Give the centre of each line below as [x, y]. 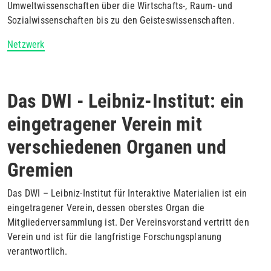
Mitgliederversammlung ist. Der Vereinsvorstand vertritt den [128, 222]
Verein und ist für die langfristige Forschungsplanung [115, 237]
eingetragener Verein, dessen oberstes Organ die [106, 207]
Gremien [41, 170]
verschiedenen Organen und [117, 147]
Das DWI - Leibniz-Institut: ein [126, 101]
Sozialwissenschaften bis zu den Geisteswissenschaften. [121, 20]
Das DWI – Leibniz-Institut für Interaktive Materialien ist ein [127, 193]
